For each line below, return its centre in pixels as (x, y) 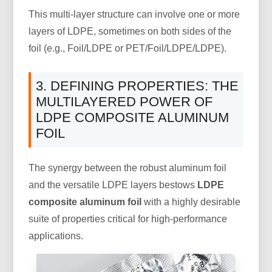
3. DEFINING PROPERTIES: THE (138, 86)
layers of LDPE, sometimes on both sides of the (130, 31)
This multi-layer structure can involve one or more (134, 14)
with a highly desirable (191, 202)
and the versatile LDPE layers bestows (113, 185)
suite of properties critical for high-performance (128, 219)
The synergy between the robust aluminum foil (128, 168)
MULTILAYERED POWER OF (124, 101)
